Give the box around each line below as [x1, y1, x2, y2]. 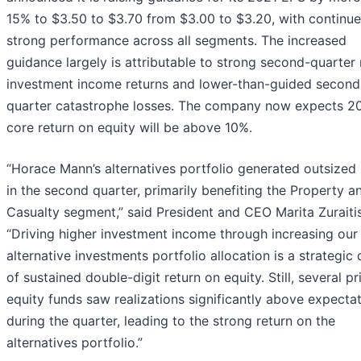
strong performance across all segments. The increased [6, 32, 346, 49]
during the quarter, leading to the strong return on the [6, 313, 335, 330]
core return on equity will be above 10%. [6, 119, 252, 136]
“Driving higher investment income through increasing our [6, 226, 358, 243]
